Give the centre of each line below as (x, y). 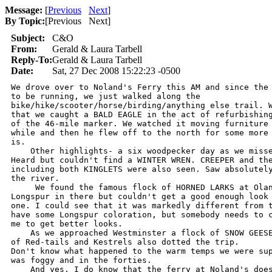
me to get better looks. (67, 224)
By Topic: (25, 21)
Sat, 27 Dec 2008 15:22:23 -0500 (116, 71)
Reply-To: (32, 60)
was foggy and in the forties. (81, 260)
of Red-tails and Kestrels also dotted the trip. (125, 242)
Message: (24, 10)
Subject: (28, 38)
